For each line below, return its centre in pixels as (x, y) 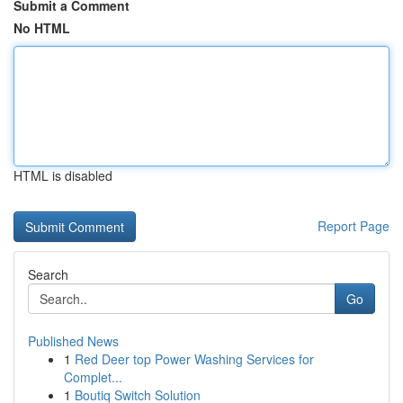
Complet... (93, 377)
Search (48, 274)
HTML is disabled (63, 175)
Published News (73, 341)
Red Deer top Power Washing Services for (194, 359)
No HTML (42, 28)
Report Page (354, 226)
